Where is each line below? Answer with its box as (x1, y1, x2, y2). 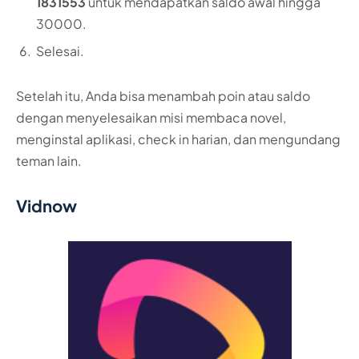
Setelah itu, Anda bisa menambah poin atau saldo (16, 87, 310, 105)
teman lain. (16, 152, 82, 170)
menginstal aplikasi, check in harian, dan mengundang (16, 131, 341, 148)
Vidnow (16, 195, 77, 216)
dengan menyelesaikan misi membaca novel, (16, 109, 286, 127)
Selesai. (36, 42, 84, 60)
